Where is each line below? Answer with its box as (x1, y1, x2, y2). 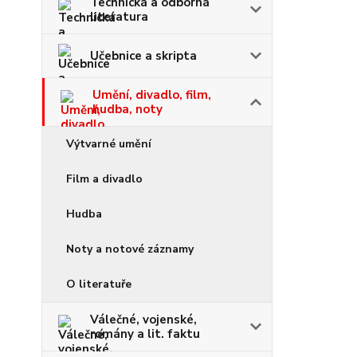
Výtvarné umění (66, 136, 151, 151)
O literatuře (66, 277, 131, 292)
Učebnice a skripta (90, 48, 197, 64)
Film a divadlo (66, 171, 143, 186)
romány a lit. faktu (90, 326, 200, 342)
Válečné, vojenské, (90, 312, 197, 328)
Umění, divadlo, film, (92, 87, 211, 103)
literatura (90, 9, 148, 25)
